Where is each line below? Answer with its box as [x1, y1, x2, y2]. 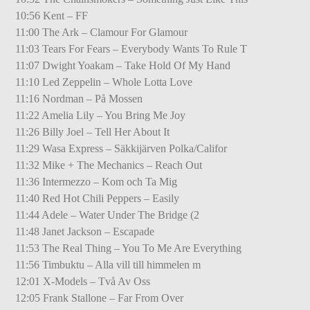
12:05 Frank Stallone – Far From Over [15, 291, 184, 304]
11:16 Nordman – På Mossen [15, 92, 143, 104]
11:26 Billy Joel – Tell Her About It [15, 125, 170, 138]
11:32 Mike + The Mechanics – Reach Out [15, 158, 203, 171]
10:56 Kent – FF [15, 9, 89, 21]
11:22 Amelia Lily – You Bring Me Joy [15, 109, 186, 121]
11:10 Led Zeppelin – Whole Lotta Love [15, 75, 193, 88]
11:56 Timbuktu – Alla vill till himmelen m [15, 258, 201, 271]
